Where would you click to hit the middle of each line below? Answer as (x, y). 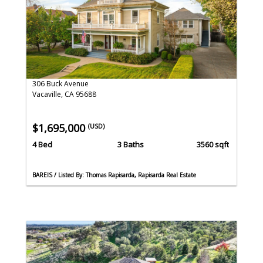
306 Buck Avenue (60, 84)
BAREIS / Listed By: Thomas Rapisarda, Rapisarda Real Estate (114, 175)
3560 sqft (213, 144)
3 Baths (130, 144)
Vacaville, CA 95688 (64, 95)
